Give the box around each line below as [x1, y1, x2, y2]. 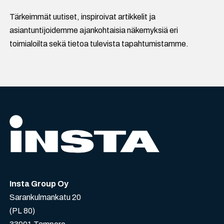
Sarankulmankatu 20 [9, 193, 81, 202]
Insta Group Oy [9, 179, 69, 188]
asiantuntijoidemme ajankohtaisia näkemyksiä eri [9, 26, 178, 35]
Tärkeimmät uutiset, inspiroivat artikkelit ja [9, 12, 156, 21]
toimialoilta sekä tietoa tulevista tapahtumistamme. [9, 39, 189, 48]
